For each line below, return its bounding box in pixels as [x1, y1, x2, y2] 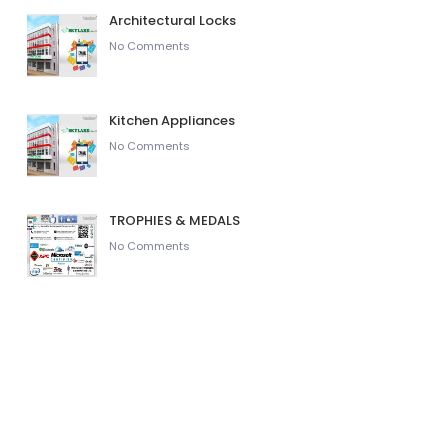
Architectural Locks [109, 11, 236, 30]
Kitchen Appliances [109, 111, 238, 130]
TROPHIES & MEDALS [109, 211, 240, 230]
